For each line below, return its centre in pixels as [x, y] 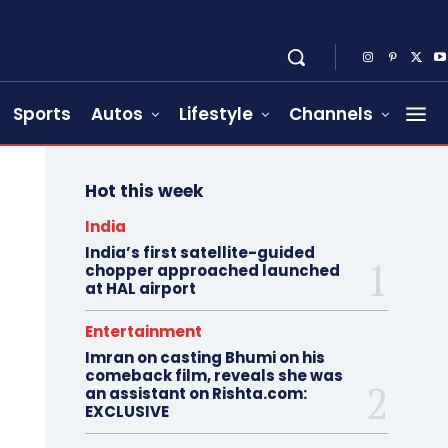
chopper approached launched [212, 271]
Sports [42, 114]
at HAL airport [140, 289]
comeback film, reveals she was [213, 376]
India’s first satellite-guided [199, 253]
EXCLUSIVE [126, 412]
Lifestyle [216, 114]
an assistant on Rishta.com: [195, 394]
